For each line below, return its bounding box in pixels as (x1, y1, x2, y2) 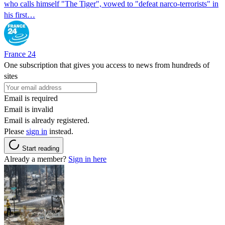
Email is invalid (4, 104, 53, 114)
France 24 (4, 49, 36, 58)
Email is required (4, 93, 58, 102)
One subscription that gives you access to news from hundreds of (4, 60, 209, 69)
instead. (47, 127, 73, 136)
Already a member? (4, 154, 68, 163)
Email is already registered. (4, 116, 89, 125)
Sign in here (68, 154, 106, 163)
